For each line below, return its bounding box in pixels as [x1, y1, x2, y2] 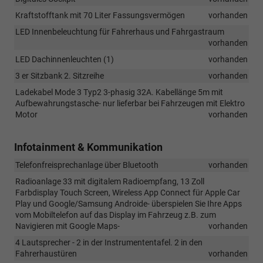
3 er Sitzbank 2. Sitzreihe [15, 70, 104, 80]
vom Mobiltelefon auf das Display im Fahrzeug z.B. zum [15, 210, 216, 220]
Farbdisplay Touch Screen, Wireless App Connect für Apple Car [15, 187, 240, 197]
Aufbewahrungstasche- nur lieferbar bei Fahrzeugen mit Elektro [15, 98, 245, 108]
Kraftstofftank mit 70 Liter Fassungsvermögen [15, 10, 185, 20]
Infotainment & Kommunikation [14, 140, 163, 153]
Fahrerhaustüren [15, 248, 77, 258]
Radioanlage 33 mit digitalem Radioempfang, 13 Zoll [15, 176, 204, 186]
